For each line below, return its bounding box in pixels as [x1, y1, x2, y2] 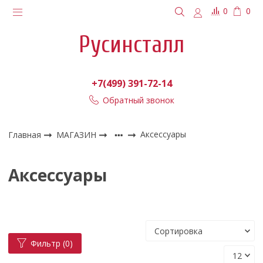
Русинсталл [79, 31, 184, 58]
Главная [8, 129, 42, 140]
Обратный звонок [102, 94, 174, 106]
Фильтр [31, 237, 61, 249]
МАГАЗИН [56, 129, 99, 140]
